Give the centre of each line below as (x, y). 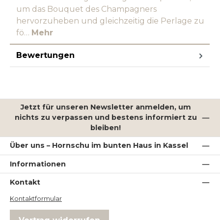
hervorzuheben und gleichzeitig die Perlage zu (110, 21)
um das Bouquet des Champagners (86, 9)
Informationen (38, 164)
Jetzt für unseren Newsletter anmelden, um (106, 107)
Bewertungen (45, 55)
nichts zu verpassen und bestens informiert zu (106, 118)
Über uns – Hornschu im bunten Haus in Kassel (99, 146)
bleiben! (106, 128)
